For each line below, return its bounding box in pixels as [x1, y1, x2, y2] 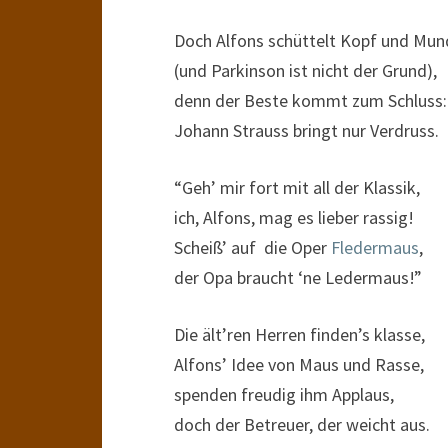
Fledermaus [331, 236, 419, 259]
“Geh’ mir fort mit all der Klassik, [174, 176, 420, 199]
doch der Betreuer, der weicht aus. [174, 413, 430, 436]
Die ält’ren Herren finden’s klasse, [174, 323, 425, 346]
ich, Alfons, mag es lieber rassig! [174, 206, 414, 229]
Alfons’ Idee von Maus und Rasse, [174, 353, 424, 376]
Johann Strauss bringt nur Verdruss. [174, 119, 439, 142]
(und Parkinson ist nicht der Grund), [174, 59, 437, 82]
